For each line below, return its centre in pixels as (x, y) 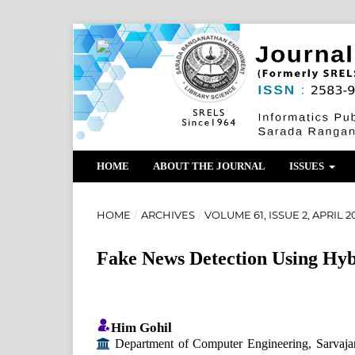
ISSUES (308, 166)
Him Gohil (141, 327)
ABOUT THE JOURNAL (209, 166)
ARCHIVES (168, 214)
